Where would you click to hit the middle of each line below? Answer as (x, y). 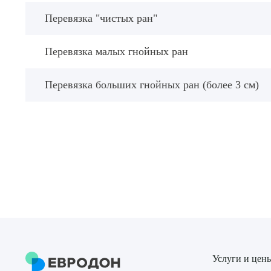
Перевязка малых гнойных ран (116, 51)
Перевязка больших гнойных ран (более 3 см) (152, 85)
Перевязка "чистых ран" (101, 18)
